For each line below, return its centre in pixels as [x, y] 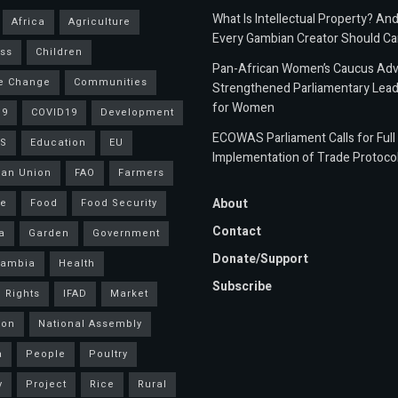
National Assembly [90, 324]
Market [129, 294]
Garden [48, 233]
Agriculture [99, 22]
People [45, 354]
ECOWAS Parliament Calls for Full [304, 138]
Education [58, 143]
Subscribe [242, 287]
